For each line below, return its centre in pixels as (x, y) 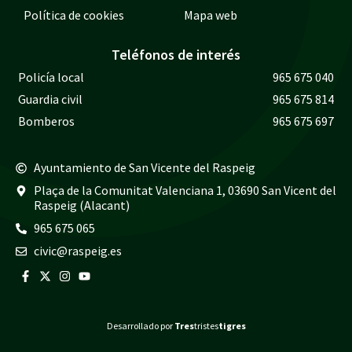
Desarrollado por (140, 326)
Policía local (51, 77)
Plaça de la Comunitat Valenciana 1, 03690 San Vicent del (185, 191)
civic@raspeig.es (77, 251)
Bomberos (46, 121)
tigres (232, 326)
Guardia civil (50, 99)
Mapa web (211, 15)
